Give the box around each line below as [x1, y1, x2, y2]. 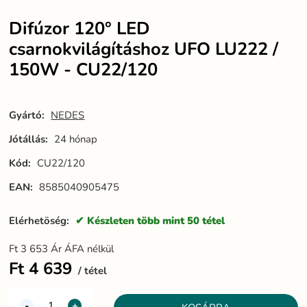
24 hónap [54, 132, 98, 147]
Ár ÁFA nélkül [51, 242, 114, 256]
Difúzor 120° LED [9, 16, 151, 41]
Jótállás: [9, 132, 49, 147]
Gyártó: [9, 108, 45, 123]
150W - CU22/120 [9, 58, 158, 82]
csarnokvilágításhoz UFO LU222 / [9, 37, 279, 62]
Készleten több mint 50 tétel [87, 214, 225, 228]
